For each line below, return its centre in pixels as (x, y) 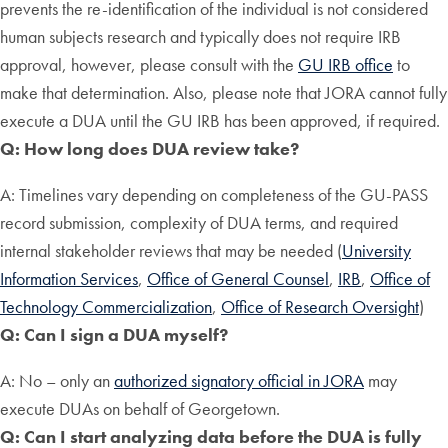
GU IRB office (345, 65)
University (376, 251)
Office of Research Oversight (320, 307)
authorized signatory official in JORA (239, 381)
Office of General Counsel (238, 279)
